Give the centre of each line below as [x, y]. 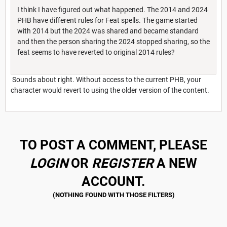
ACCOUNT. [113, 181]
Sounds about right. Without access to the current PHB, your [106, 79]
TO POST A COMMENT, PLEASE [113, 145]
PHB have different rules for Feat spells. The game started [107, 20]
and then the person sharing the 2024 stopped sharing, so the [113, 41]
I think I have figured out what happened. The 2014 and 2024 [112, 9]
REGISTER [123, 163]
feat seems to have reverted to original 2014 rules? [96, 52]
